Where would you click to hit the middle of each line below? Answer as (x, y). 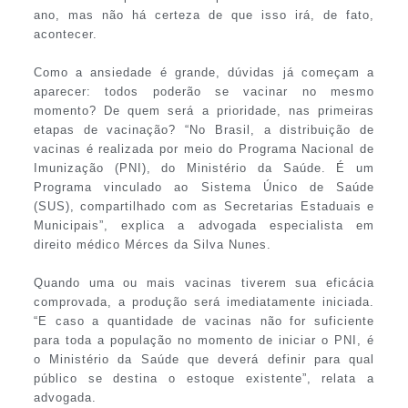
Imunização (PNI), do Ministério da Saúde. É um (204, 168)
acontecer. (65, 35)
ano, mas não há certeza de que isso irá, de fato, (204, 15)
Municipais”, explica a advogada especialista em (204, 226)
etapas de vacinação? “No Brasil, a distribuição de (204, 130)
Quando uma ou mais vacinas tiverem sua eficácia (204, 283)
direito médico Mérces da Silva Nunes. (154, 245)
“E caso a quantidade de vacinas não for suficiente (204, 321)
